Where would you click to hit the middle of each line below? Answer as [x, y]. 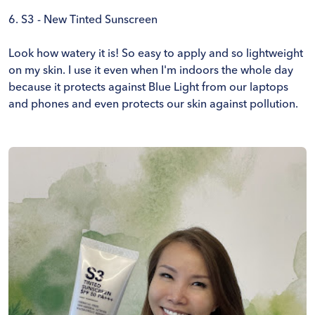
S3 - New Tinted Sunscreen [89, 21]
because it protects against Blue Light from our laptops [148, 88]
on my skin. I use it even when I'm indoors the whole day [151, 71]
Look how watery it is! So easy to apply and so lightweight [156, 54]
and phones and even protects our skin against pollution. [153, 105]
